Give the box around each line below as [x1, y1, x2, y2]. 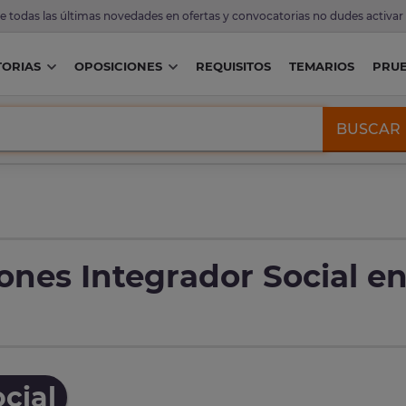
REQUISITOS [195, 59, 271, 74]
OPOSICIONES [73, 59, 162, 74]
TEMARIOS [288, 59, 354, 74]
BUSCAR [336, 120, 401, 138]
